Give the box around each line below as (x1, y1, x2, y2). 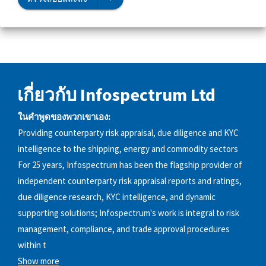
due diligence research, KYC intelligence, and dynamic (18, 191, 216, 203)
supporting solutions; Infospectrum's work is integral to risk (18, 207, 239, 219)
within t (18, 239, 46, 251)
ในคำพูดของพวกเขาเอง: (18, 111, 110, 123)
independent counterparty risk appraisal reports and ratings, (18, 175, 242, 187)
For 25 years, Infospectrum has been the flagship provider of (18, 159, 242, 171)
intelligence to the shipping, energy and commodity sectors (18, 143, 238, 155)
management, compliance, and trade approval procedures (18, 223, 230, 235)
